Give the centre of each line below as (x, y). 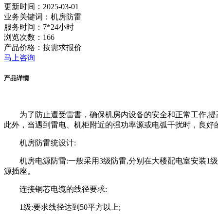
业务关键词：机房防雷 (43, 17)
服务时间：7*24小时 (39, 27)
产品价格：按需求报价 (43, 47)
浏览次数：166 (29, 37)
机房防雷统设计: (48, 143)
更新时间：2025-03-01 (41, 6)
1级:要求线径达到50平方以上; (70, 207)
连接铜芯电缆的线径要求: (63, 189)
